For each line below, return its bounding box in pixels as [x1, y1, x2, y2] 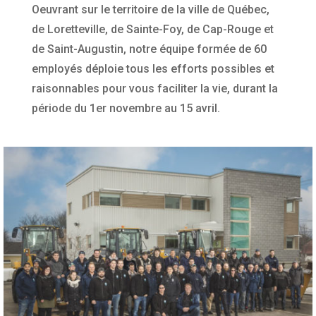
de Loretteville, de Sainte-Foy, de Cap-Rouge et [31, 23, 274, 37]
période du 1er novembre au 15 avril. [31, 102, 220, 116]
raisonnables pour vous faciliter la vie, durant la [31, 82, 278, 96]
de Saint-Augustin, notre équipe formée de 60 [31, 42, 267, 56]
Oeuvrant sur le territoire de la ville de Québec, [31, 3, 269, 17]
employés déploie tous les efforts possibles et [31, 62, 274, 76]
